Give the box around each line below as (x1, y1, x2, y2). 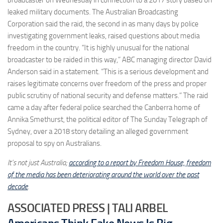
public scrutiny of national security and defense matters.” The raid (7, 91, 208, 100)
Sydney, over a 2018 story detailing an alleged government (7, 126, 188, 136)
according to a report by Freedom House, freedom (69, 158, 211, 167)
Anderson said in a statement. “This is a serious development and (7, 67, 209, 76)
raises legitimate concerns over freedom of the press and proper (7, 79, 207, 88)
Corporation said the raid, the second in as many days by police (7, 19, 199, 28)
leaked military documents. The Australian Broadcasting (7, 7, 178, 16)
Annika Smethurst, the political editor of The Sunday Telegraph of (7, 114, 208, 124)
